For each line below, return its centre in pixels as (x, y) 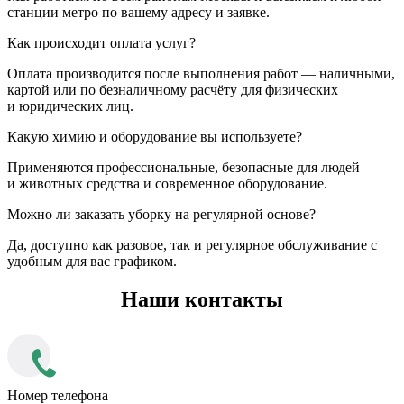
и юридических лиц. (70, 106)
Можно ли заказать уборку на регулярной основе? (161, 215)
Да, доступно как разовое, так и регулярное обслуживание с (192, 245)
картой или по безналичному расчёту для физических (173, 90)
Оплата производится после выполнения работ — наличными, (201, 74)
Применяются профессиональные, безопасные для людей (184, 168)
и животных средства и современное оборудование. (167, 184)
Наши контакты (202, 299)
